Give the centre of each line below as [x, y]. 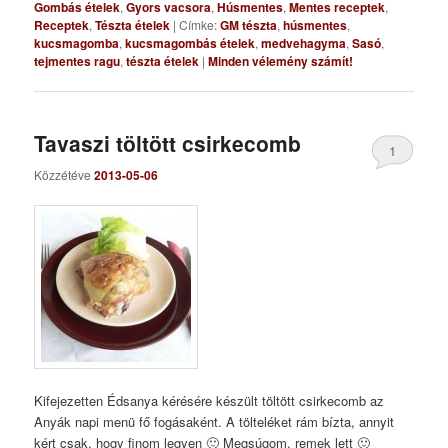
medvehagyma [304, 43]
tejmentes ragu [77, 61]
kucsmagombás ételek [190, 43]
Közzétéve [64, 174]
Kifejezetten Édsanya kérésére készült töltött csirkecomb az [209, 400]
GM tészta [249, 25]
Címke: [198, 25]
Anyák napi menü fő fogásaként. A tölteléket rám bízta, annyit [214, 421]
